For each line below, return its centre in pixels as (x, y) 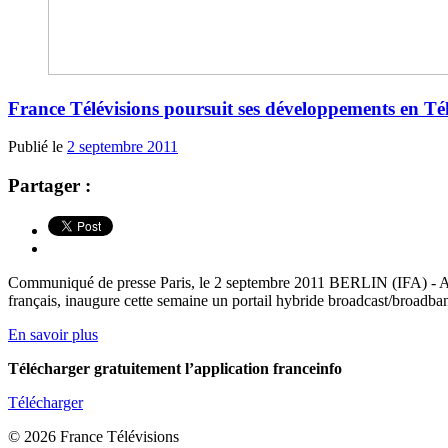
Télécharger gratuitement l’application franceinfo (175, 368)
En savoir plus (53, 334)
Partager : (49, 185)
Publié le (37, 147)
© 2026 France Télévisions (93, 436)
